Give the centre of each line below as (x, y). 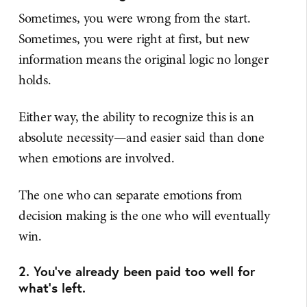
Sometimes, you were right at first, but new (134, 39)
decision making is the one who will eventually (144, 216)
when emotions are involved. (96, 158)
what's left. (52, 287)
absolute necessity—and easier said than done (142, 137)
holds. (35, 80)
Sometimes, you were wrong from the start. (134, 18)
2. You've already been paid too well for (136, 271)
